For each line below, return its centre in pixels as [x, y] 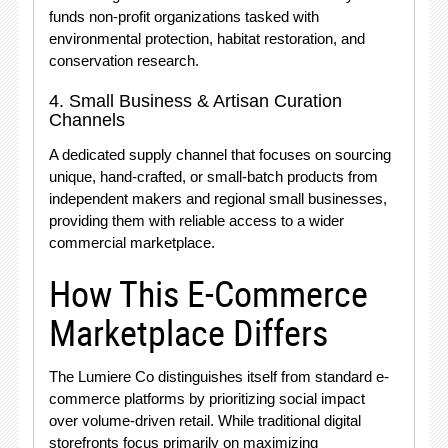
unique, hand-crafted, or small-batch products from [213, 176]
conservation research [121, 60]
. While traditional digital [285, 420]
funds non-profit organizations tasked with [183, 16]
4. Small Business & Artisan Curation [195, 101]
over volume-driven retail [129, 420]
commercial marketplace [129, 242]
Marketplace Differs [188, 332]
